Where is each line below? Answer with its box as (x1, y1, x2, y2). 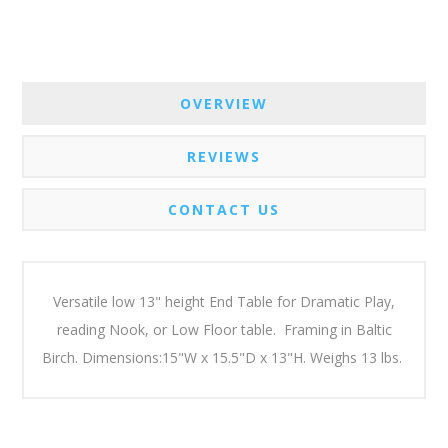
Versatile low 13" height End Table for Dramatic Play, (53, 292, 395, 312)
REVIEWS (187, 147, 261, 167)
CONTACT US (168, 200, 280, 220)
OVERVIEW (180, 94, 268, 114)
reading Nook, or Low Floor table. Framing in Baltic (56, 320, 392, 340)
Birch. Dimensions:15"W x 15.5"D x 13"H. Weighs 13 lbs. (42, 348, 406, 368)
